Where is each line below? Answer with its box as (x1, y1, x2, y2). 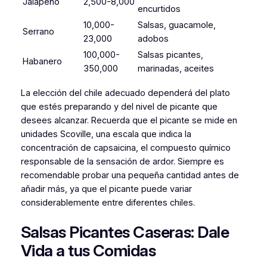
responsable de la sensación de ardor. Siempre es (20, 156, 224, 167)
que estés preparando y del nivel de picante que (20, 101, 218, 112)
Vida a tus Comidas (20, 241, 156, 261)
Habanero (22, 56, 62, 67)
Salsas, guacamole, (137, 20, 216, 30)
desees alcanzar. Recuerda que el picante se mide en (20, 114, 237, 126)
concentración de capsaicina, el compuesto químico (20, 142, 231, 153)
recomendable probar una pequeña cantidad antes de (20, 169, 239, 181)
